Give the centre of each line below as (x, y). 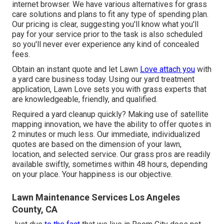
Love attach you (167, 69)
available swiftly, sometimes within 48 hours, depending (110, 164)
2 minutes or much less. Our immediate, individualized (106, 134)
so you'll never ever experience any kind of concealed (105, 44)
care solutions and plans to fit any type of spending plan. (110, 14)
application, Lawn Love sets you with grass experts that (109, 89)
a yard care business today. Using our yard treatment (103, 79)
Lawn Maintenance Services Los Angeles (96, 197)
